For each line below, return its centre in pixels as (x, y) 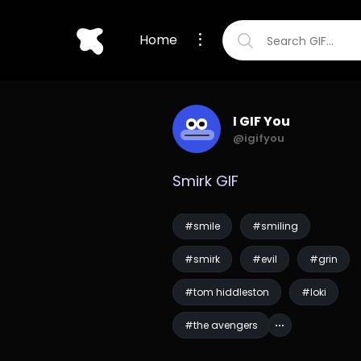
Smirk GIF (206, 181)
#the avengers (222, 325)
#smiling (276, 226)
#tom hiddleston (227, 292)
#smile (203, 226)
